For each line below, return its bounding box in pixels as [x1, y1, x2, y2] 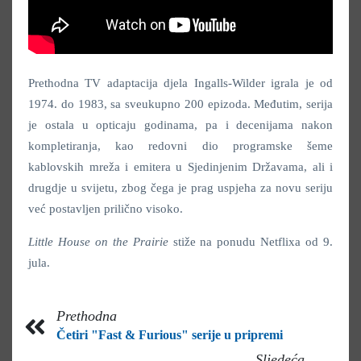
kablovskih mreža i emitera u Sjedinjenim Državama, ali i [28, 160, 333, 173]
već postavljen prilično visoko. [28, 201, 183, 215]
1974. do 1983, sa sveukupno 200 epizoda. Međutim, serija [28, 97, 333, 110]
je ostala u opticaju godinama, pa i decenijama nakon [28, 118, 333, 131]
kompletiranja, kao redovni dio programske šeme [28, 139, 333, 152]
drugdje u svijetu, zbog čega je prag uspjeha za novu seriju [28, 180, 333, 194]
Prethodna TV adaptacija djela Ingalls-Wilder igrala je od [28, 76, 333, 89]
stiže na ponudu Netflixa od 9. [168, 234, 334, 248]
